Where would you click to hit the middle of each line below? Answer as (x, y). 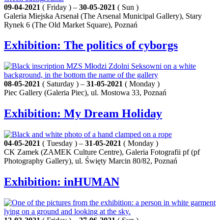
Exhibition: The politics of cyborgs (91, 45)
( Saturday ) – (63, 84)
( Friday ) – (60, 7)
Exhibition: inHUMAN (62, 182)
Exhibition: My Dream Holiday (83, 114)
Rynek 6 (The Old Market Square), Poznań (71, 25)
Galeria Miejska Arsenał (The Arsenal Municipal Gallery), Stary (103, 16)
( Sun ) (127, 7)
